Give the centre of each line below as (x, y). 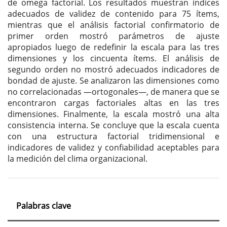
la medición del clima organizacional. (78, 159)
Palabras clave (44, 206)
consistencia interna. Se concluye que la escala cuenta (113, 125)
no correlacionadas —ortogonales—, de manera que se (113, 92)
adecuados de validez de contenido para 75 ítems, (113, 14)
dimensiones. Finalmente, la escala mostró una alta (113, 114)
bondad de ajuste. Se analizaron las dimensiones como (113, 81)
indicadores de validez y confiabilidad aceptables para (113, 148)
